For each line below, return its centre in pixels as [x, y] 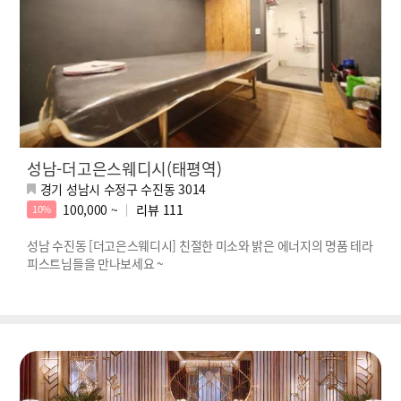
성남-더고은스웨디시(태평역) [124, 168]
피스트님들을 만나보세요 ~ [95, 263]
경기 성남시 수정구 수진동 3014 [123, 188]
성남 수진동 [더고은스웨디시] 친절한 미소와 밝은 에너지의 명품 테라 [200, 245]
